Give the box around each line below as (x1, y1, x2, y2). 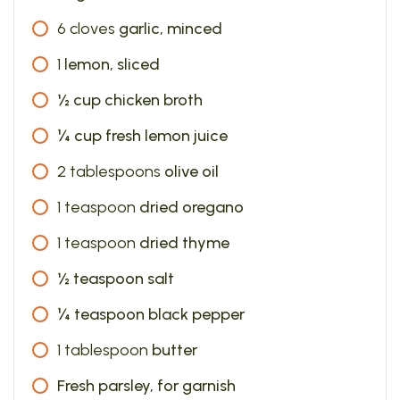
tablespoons (70, 162, 161, 181)
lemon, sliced (64, 54, 160, 74)
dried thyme (139, 233, 229, 253)
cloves (70, 19, 115, 38)
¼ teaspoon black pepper (57, 304, 245, 324)
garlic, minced (119, 19, 222, 38)
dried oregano (139, 197, 244, 217)
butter (152, 340, 197, 360)
